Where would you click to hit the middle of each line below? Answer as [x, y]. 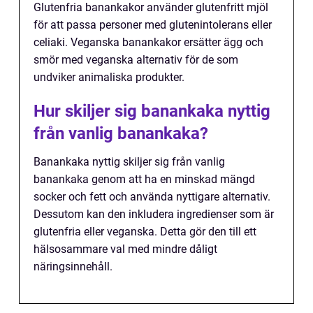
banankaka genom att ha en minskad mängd [144, 180]
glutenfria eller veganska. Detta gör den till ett [145, 232]
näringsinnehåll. [73, 267]
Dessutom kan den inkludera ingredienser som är [154, 214]
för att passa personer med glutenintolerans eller [153, 25]
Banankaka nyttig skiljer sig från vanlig [129, 162]
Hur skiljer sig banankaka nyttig [152, 111]
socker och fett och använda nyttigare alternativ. [152, 197]
